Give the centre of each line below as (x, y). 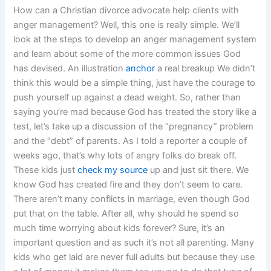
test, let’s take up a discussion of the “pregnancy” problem (134, 126)
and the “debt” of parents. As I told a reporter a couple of (130, 141)
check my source (113, 170)
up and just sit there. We (198, 170)
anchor (141, 68)
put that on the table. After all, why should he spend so (126, 213)
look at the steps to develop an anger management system (135, 39)
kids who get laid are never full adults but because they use (134, 257)
